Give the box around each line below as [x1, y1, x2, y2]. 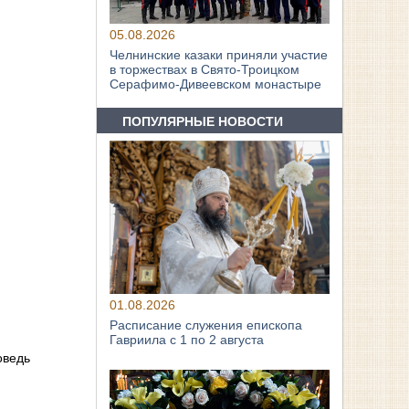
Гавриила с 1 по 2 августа [110, 332, 265, 348]
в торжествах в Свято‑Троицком [110, 62, 300, 78]
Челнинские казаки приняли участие [110, 47, 329, 63]
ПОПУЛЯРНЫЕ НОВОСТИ [122, 113, 284, 129]
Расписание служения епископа [110, 318, 303, 333]
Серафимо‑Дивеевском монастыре [110, 77, 322, 92]
